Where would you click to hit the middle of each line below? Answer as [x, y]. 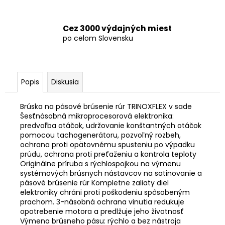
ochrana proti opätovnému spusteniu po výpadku [107, 144]
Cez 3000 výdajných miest [117, 29]
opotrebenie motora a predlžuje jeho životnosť [102, 211]
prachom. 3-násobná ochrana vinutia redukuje [102, 202]
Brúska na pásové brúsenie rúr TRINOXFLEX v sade [106, 106]
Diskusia [65, 82]
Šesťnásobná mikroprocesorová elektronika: [97, 116]
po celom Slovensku [98, 38]
